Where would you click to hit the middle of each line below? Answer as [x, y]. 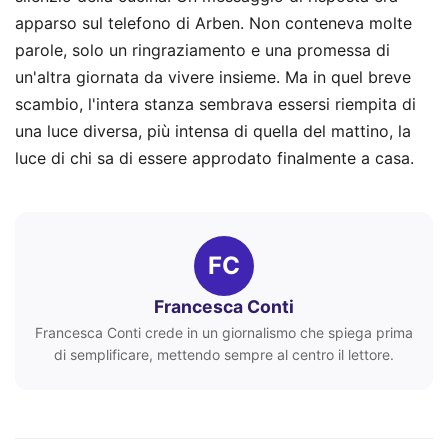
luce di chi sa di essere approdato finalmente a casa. [214, 158]
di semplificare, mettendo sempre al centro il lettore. [224, 354]
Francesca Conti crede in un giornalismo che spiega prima [224, 332]
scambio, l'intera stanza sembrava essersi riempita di [215, 104]
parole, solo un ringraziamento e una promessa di [202, 50]
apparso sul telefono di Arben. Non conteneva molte [213, 23]
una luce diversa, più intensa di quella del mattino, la [213, 131]
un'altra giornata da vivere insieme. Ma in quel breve [213, 77]
